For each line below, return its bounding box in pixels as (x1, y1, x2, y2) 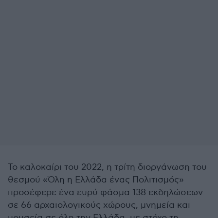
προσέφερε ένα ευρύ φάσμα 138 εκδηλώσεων (8, 187, 203, 198)
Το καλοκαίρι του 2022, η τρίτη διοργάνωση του (8, 162, 207, 172)
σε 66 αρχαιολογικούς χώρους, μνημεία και (8, 200, 190, 210)
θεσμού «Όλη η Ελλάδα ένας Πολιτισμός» (8, 175, 184, 185)
